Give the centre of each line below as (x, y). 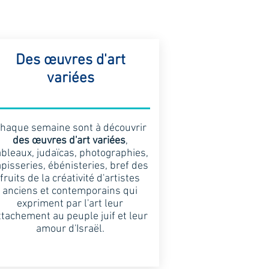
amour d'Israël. (70, 229)
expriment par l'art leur (70, 204)
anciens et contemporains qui (70, 191)
